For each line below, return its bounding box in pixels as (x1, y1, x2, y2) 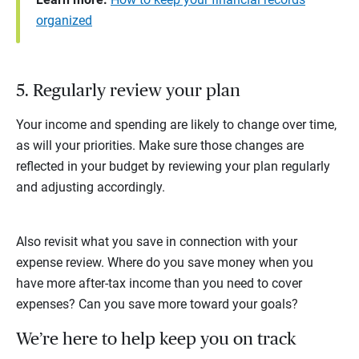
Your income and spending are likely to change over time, (16, 117, 337, 133)
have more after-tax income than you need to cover (16, 276, 302, 292)
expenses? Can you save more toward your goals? (16, 296, 298, 313)
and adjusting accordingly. (16, 179, 165, 196)
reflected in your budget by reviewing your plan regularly (16, 159, 330, 175)
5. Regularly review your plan (16, 82, 244, 100)
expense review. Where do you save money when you (16, 255, 313, 271)
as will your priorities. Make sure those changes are (16, 138, 304, 154)
